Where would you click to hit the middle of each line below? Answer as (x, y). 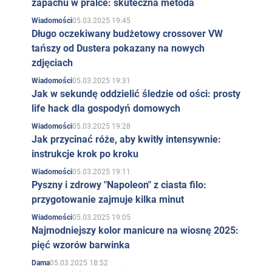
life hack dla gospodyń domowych (106, 108)
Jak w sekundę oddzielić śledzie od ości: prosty (136, 94)
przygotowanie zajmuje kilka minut (107, 199)
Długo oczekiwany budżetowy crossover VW (127, 34)
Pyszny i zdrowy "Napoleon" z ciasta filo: (119, 185)
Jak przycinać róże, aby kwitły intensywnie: (126, 139)
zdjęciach (52, 63)
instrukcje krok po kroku (85, 154)
